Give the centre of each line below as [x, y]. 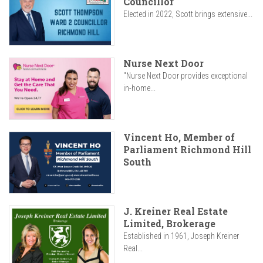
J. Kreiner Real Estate [176, 211]
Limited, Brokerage [169, 224]
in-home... [139, 88]
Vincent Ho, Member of [179, 137]
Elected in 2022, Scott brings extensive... [188, 14]
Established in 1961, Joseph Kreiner [181, 236]
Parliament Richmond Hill [187, 150]
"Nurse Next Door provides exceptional [186, 76]
